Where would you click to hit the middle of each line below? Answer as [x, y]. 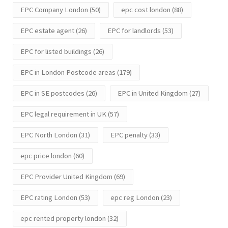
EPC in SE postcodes [52, 93]
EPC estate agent [47, 31]
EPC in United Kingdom [153, 93]
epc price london [46, 156]
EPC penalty [129, 135]
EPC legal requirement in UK [63, 114]
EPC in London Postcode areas [68, 73]
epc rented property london [63, 219]
